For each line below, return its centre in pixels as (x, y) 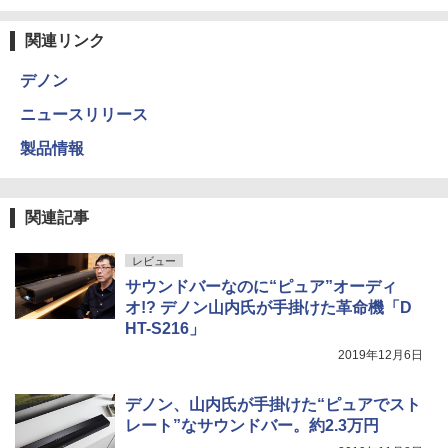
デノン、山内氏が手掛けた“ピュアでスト (273, 404)
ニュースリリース (84, 114)
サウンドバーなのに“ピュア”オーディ (261, 286)
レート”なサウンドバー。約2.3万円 (252, 425)
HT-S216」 (165, 328)
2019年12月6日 (380, 354)
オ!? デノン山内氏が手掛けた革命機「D (268, 307)
